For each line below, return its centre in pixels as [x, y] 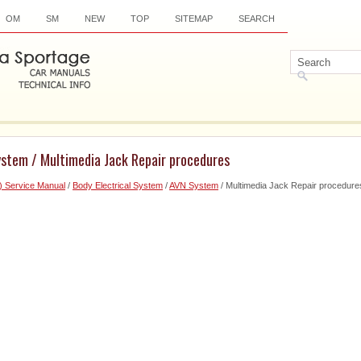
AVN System [194, 185]
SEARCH [257, 19]
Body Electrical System [118, 185]
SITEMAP [194, 19]
